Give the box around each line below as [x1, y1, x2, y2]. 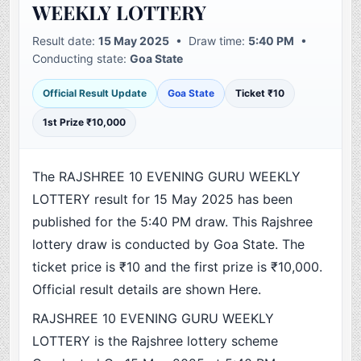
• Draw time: [169, 34, 249, 48]
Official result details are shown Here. [32, 281, 262, 298]
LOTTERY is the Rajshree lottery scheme [32, 333, 279, 350]
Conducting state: [32, 52, 131, 66]
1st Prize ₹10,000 [43, 116, 127, 129]
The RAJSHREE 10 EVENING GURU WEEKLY [32, 168, 301, 185]
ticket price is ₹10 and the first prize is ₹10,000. [32, 259, 323, 276]
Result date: [32, 34, 99, 48]
